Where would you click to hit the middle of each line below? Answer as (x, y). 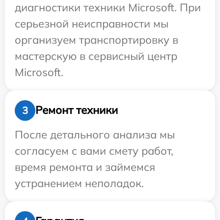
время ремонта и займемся (85, 167)
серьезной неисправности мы (92, 23)
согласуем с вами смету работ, (94, 151)
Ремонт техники (77, 110)
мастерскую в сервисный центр (96, 56)
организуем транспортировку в (96, 40)
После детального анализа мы (95, 134)
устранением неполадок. (79, 183)
